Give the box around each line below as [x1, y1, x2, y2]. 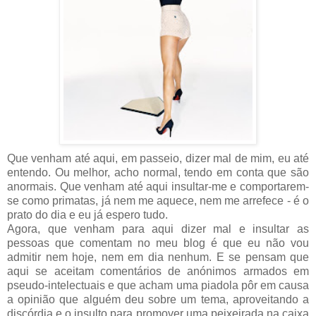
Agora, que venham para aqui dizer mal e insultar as [7, 222, 309, 235]
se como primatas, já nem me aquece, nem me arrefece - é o [7, 194, 309, 207]
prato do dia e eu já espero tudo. [7, 208, 168, 221]
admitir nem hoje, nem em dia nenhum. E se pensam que [7, 250, 309, 263]
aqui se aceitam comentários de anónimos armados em [7, 265, 309, 277]
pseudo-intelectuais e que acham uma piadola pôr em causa [7, 279, 309, 291]
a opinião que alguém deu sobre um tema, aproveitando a [7, 293, 309, 305]
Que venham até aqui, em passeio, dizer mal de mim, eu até [7, 152, 309, 164]
